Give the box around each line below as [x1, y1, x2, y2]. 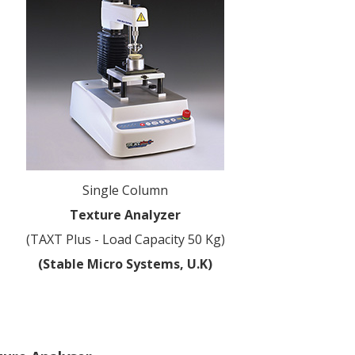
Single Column [82, 181, 169, 199]
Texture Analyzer [70, 206, 181, 223]
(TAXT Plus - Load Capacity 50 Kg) [25, 231, 225, 248]
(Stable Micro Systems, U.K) [38, 255, 213, 273]
